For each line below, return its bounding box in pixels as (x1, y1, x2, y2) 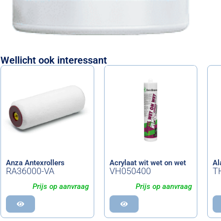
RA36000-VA (6, 165, 54, 176)
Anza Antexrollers (6, 158, 65, 167)
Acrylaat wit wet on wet (109, 158, 186, 167)
